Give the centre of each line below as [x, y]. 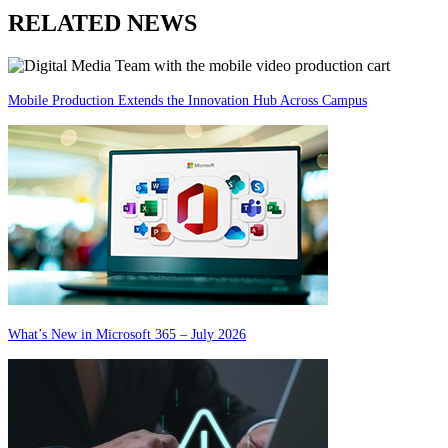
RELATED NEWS [102, 22]
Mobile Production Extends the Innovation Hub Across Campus [187, 100]
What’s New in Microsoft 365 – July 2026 [127, 334]
